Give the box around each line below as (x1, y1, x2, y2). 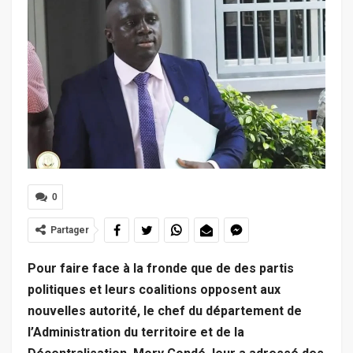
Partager (50, 225, 89, 236)
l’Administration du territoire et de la (28, 325, 244, 340)
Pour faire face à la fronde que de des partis (28, 261, 294, 277)
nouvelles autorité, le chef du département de (28, 303, 302, 319)
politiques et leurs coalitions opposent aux (28, 282, 281, 298)
